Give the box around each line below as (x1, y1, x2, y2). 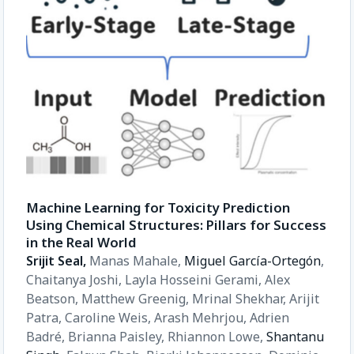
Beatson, (26, 290, 81, 308)
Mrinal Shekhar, (192, 290, 289, 308)
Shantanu (266, 328, 324, 346)
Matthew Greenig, (81, 290, 192, 308)
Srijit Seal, (26, 252, 89, 270)
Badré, (26, 328, 68, 346)
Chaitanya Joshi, (26, 271, 125, 289)
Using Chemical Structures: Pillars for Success (26, 216, 326, 235)
